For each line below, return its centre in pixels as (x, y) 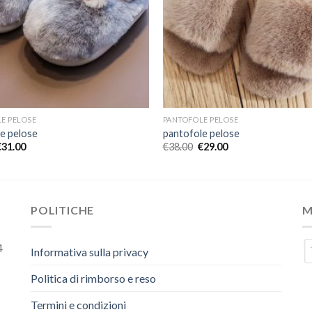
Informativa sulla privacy (89, 252)
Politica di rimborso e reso (93, 279)
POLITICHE (63, 210)
